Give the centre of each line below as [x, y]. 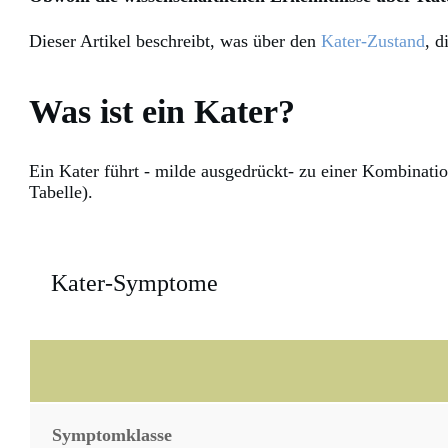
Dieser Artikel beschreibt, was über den [175, 41]
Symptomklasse [112, 435]
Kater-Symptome [134, 283]
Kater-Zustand [373, 41]
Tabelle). [61, 192]
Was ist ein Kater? [162, 112]
